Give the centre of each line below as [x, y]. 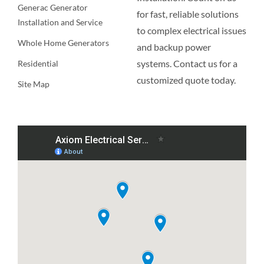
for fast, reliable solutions [187, 14]
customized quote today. [186, 80]
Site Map [33, 84]
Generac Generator [52, 7]
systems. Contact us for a [187, 63]
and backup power [174, 47]
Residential [38, 63]
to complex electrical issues [191, 30]
